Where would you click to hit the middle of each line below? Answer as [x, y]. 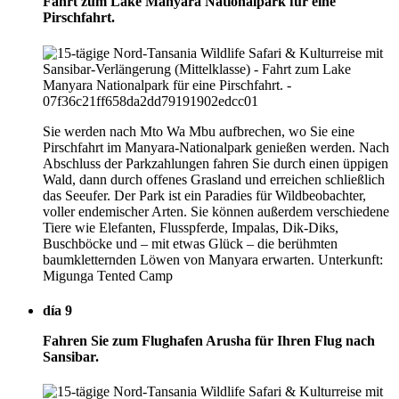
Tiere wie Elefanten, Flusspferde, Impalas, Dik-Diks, [191, 227]
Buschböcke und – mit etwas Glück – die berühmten [190, 243]
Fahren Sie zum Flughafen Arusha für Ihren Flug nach [209, 340]
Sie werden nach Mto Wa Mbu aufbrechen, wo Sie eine [199, 131]
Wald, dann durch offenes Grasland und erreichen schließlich [214, 179]
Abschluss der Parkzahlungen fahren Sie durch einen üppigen [216, 163]
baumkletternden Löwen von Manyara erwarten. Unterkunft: [213, 259]
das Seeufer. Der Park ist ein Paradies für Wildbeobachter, [204, 195]
